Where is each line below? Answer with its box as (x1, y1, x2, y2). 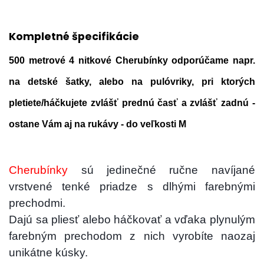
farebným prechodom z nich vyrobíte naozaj (9, 230, 255, 243)
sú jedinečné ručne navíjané (68, 164, 255, 177)
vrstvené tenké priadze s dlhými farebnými (9, 180, 255, 193)
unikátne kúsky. (9, 246, 88, 259)
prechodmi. (9, 197, 66, 210)
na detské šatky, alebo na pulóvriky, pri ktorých (9, 77, 255, 87)
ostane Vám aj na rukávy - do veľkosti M (9, 119, 187, 130)
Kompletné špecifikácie (9, 29, 140, 44)
